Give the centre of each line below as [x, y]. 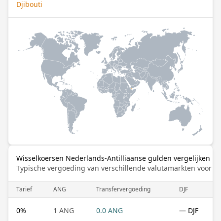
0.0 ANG [110, 210]
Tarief [24, 189]
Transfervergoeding [123, 189]
